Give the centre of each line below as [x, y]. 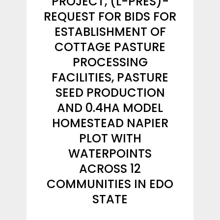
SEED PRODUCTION [110, 93]
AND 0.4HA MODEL [110, 108]
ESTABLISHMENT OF [110, 32]
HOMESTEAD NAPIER [110, 123]
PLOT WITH [110, 138]
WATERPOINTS [110, 153]
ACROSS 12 [110, 169]
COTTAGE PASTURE [110, 47]
